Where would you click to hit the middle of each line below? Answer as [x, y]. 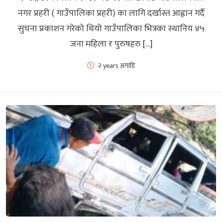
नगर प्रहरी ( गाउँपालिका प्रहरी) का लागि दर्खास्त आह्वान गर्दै [111, 13]
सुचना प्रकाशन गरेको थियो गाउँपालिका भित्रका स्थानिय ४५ [111, 28]
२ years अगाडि [116, 65]
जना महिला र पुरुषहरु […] [111, 44]
